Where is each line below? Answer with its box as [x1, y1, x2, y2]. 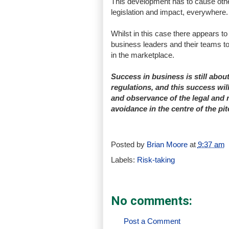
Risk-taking [136, 155, 175, 164]
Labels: [110, 155, 137, 164]
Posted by [110, 140, 147, 149]
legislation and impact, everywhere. [110, 8, 228, 16]
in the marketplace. [110, 51, 174, 59]
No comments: [110, 194, 192, 208]
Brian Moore [146, 140, 188, 149]
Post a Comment [123, 217, 180, 225]
